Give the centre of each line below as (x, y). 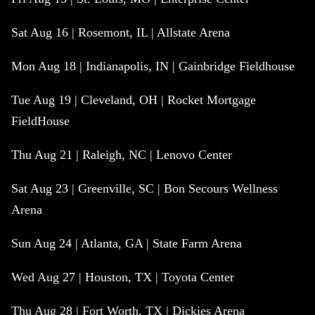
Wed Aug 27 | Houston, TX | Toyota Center (123, 277)
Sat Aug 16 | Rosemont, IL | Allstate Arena (121, 33)
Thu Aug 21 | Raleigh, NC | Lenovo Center (122, 155)
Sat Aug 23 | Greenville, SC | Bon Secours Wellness (144, 189)
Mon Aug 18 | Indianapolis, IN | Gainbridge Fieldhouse (153, 66)
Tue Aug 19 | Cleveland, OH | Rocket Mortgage (134, 100)
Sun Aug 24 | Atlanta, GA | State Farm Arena (127, 244)
